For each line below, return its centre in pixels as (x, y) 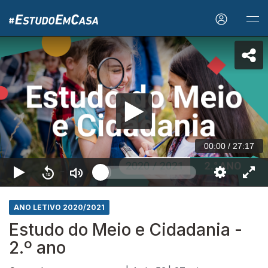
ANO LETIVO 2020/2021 (59, 207)
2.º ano (37, 248)
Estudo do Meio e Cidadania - (126, 230)
